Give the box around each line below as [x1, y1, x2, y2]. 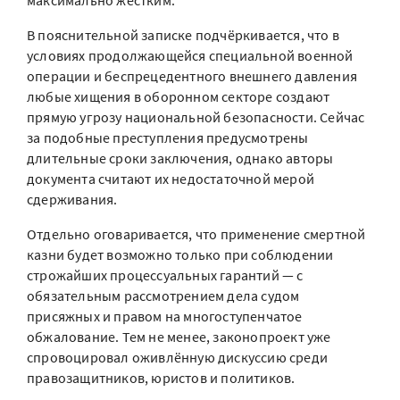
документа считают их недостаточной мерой [27, 170, 315, 188]
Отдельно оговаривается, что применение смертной [27, 225, 366, 244]
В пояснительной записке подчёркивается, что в [27, 26, 340, 45]
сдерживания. [27, 190, 118, 209]
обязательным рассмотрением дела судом [27, 287, 300, 305]
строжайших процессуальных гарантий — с [27, 266, 304, 285]
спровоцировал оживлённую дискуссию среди [27, 348, 329, 367]
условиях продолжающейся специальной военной [27, 46, 354, 65]
